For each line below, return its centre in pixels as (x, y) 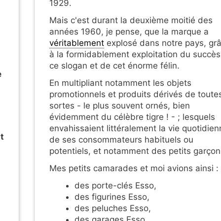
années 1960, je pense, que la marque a (129, 31)
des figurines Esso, (112, 197)
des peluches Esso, (113, 208)
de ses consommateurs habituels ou (121, 139)
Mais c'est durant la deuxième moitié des (131, 20)
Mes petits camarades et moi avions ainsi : (134, 168)
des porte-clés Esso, (115, 185)
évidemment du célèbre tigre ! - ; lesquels (132, 117)
